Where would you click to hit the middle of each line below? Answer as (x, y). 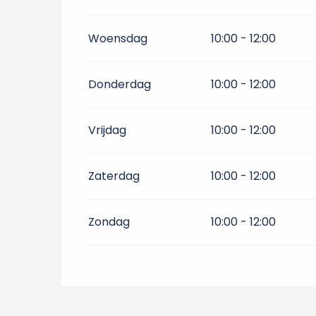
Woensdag (118, 38)
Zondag (109, 222)
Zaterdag (114, 176)
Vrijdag (108, 130)
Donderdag (120, 84)
